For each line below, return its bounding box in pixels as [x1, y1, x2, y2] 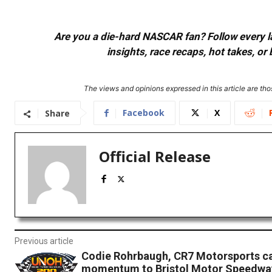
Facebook [123, 107, 165, 119]
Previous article [15, 236, 73, 246]
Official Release [99, 146, 211, 167]
